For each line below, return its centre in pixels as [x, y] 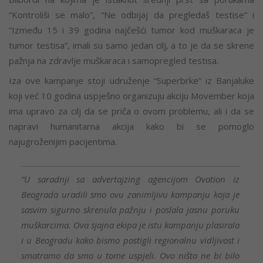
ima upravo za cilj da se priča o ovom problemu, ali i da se [131, 111]
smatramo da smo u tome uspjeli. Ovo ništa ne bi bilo [130, 255]
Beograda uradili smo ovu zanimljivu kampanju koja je [130, 194]
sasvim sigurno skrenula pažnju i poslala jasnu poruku [130, 209]
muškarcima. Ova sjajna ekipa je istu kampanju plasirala [130, 225]
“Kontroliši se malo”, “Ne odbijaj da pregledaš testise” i [131, 15]
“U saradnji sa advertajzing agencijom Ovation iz [130, 179]
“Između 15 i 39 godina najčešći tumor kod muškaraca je [131, 30]
